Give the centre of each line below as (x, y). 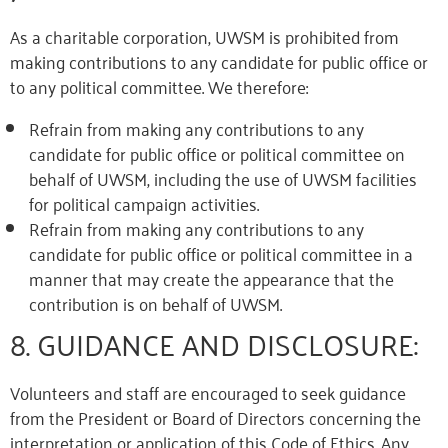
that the (363, 278)
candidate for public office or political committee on (216, 153)
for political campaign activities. (143, 203)
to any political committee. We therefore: (159, 86)
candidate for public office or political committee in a (220, 253)
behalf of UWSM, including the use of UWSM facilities (222, 178)
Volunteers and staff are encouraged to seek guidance (208, 392)
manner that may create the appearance (181, 278)
